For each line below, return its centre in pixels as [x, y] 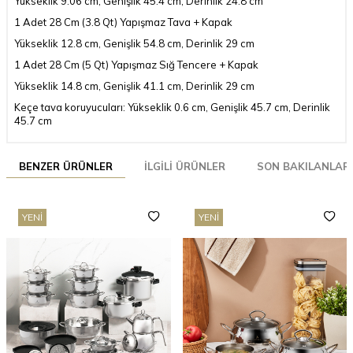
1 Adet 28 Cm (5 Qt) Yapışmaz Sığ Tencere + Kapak [136, 64]
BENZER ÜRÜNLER [66, 166]
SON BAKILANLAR [303, 166]
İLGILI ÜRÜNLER [185, 166]
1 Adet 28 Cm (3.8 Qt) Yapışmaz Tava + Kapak [123, 22]
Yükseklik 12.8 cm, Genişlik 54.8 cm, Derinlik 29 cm [134, 43]
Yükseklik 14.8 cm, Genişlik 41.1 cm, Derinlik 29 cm [134, 85]
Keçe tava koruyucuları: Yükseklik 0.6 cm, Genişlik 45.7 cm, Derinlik [172, 107]
